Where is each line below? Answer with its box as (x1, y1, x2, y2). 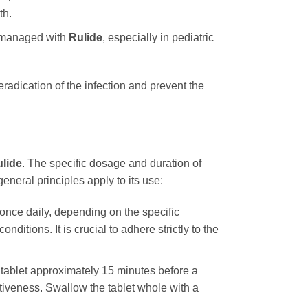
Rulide (68, 31, 102, 43)
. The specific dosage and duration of (22, 157, 201, 170)
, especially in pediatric (102, 31, 214, 43)
